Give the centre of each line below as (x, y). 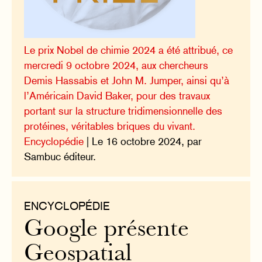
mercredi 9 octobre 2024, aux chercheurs (116, 65)
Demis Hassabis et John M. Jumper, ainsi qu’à (127, 80)
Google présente (107, 230)
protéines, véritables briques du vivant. (110, 126)
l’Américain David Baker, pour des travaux (117, 95)
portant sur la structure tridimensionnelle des (123, 111)
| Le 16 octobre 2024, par (143, 141)
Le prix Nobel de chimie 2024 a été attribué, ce (129, 50)
